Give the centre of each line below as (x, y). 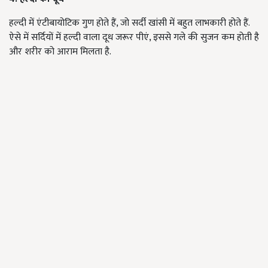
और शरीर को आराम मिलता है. (60, 52)
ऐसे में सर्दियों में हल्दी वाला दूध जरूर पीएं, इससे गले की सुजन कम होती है (134, 38)
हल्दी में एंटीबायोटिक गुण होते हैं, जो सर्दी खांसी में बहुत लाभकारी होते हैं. (129, 23)
